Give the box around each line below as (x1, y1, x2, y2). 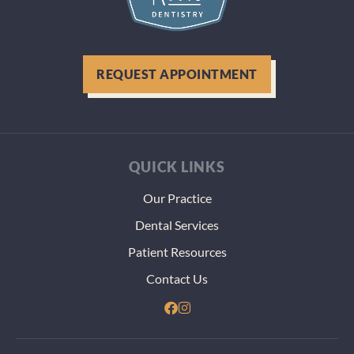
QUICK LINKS (129, 158, 225, 176)
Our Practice (142, 190, 212, 206)
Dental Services (135, 217, 219, 233)
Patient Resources (127, 244, 227, 260)
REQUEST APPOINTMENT (96, 66, 258, 82)
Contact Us (146, 271, 208, 287)
